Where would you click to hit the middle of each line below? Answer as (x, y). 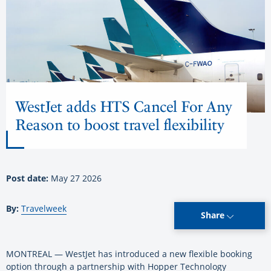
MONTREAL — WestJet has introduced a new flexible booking (129, 253)
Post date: (28, 178)
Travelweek (44, 208)
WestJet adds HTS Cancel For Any (124, 106)
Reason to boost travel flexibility (119, 124)
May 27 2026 (76, 178)
